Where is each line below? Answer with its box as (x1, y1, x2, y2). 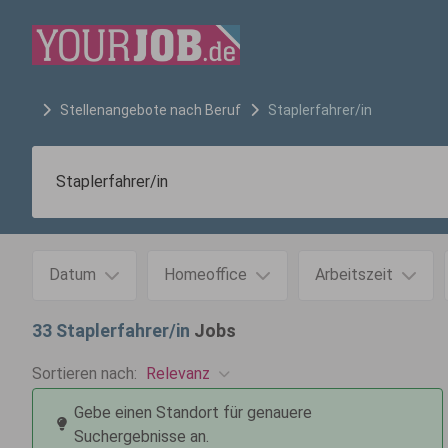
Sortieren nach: (32, 364, 137, 383)
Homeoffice (164, 265, 247, 284)
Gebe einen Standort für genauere (74, 403, 312, 422)
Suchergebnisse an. (74, 427, 209, 446)
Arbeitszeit (315, 265, 393, 284)
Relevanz (146, 363, 210, 383)
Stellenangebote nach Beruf (60, 102, 241, 118)
